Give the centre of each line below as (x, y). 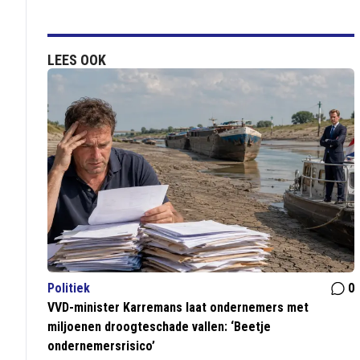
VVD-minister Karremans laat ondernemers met (178, 308)
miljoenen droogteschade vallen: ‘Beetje (160, 327)
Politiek (69, 288)
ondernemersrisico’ (102, 346)
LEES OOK (77, 60)
